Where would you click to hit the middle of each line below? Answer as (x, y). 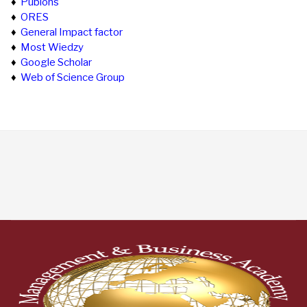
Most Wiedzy (52, 47)
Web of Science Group (73, 77)
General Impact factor (72, 32)
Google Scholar (56, 62)
